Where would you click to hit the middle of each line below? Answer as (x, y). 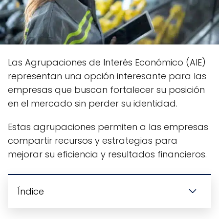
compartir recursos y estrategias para (93, 141)
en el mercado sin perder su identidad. (93, 104)
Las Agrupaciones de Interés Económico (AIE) (107, 63)
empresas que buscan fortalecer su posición (106, 90)
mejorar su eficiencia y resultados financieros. (107, 154)
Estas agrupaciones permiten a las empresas (108, 127)
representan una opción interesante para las (107, 76)
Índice (31, 192)
